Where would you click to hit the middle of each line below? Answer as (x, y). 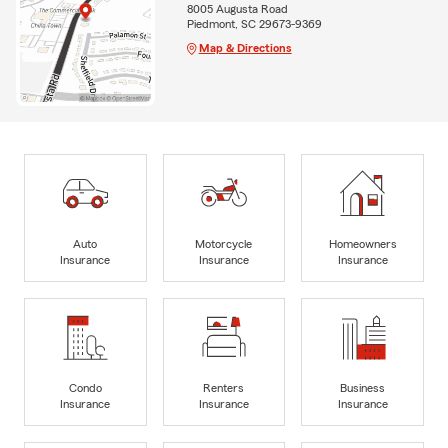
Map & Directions (245, 47)
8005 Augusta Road (237, 8)
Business (363, 387)
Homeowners (362, 243)
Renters (224, 387)
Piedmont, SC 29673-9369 (254, 23)
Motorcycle (224, 243)
